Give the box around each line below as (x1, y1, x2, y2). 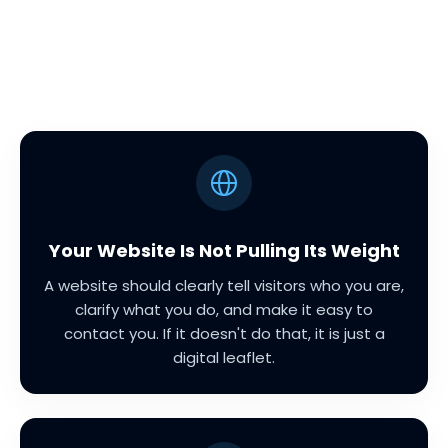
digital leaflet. (173, 347, 275, 369)
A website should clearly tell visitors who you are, (44, 275, 404, 297)
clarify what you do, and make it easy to (75, 299, 373, 321)
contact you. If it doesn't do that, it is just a (63, 323, 385, 345)
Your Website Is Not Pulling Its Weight (48, 238, 400, 264)
